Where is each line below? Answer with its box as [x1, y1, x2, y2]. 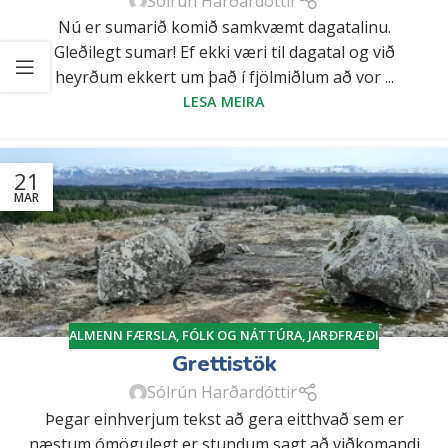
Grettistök [171, 348, 277, 379]
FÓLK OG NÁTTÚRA [182, 325, 302, 344]
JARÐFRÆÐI [308, 325, 379, 344]
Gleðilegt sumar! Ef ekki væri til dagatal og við [53, 41, 395, 64]
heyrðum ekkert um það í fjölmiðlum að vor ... [54, 66, 394, 89]
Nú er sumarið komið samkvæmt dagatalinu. [57, 16, 391, 39]
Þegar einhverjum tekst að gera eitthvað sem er [44, 407, 404, 430]
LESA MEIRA [183, 92, 265, 112]
